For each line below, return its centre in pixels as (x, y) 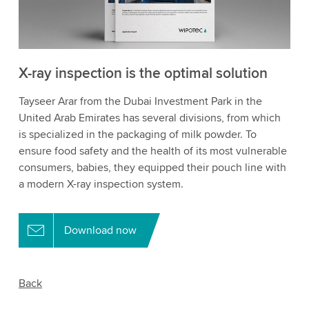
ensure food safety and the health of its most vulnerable (152, 151)
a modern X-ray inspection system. (101, 184)
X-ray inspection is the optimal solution (143, 73)
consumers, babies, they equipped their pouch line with (152, 167)
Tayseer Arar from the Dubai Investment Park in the (140, 101)
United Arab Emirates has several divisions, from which (149, 118)
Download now (100, 230)
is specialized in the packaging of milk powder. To (137, 134)
